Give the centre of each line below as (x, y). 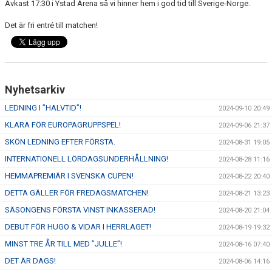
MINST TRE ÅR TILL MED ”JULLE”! (63, 244)
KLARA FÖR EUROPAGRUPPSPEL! (63, 125)
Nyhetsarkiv (35, 90)
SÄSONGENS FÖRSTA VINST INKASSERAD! (80, 210)
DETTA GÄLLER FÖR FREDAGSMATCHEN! (77, 193)
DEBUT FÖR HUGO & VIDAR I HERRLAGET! (78, 227)
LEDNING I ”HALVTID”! (43, 108)
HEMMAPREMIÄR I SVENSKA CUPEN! (69, 176)
